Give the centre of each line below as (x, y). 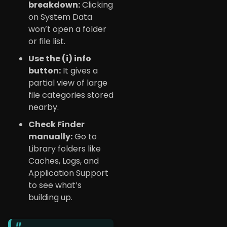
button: (45, 71)
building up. (50, 198)
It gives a (79, 71)
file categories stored (71, 95)
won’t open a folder (67, 29)
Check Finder (56, 125)
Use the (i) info (60, 59)
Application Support (68, 173)
